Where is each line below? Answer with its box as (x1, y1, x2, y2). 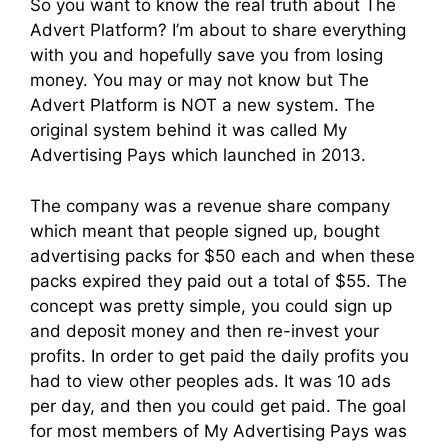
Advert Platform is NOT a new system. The (30, 95, 375, 116)
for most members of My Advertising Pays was (30, 420, 407, 441)
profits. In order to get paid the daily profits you (30, 345, 409, 366)
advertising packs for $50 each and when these (30, 245, 415, 266)
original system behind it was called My (30, 120, 347, 141)
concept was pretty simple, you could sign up (30, 295, 392, 316)
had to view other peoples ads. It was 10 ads (30, 370, 391, 391)
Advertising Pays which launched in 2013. (30, 145, 366, 166)
